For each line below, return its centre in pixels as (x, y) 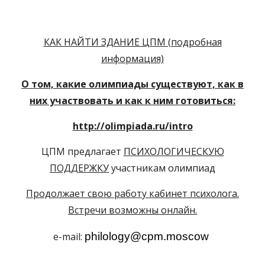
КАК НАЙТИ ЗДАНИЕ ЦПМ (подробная (132, 42)
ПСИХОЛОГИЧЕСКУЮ (174, 151)
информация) (132, 59)
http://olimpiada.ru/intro (132, 126)
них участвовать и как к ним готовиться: (132, 101)
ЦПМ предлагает (82, 151)
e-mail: (69, 237)
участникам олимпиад (162, 168)
